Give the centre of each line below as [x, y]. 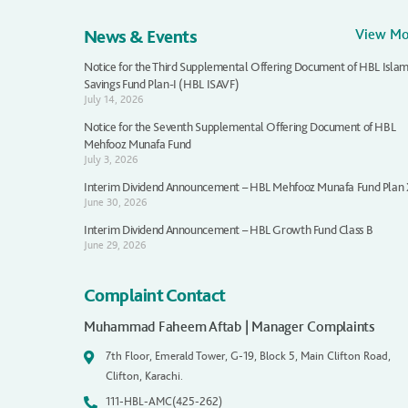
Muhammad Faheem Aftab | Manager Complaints [229, 326]
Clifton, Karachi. [144, 375]
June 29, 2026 [115, 245]
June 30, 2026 [116, 202]
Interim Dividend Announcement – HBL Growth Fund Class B [229, 229]
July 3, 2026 [111, 159]
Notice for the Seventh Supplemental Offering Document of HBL [240, 127]
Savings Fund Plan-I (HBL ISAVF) [162, 84]
